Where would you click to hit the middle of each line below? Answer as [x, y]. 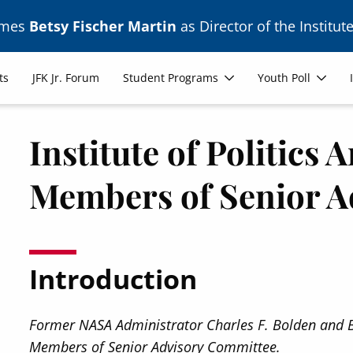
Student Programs [171, 78]
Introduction [113, 279]
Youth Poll [284, 78]
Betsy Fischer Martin [103, 26]
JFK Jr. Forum [66, 78]
